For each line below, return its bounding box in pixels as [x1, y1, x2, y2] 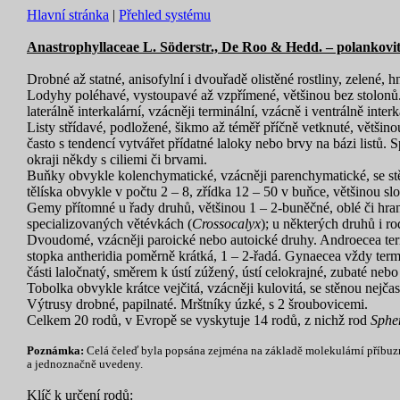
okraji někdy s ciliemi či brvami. [27, 152, 207, 167]
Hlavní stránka [27, 7, 109, 22]
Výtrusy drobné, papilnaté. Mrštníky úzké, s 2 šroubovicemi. [27, 296, 368, 312]
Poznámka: [27, 345, 87, 357]
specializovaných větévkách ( [27, 216, 192, 231]
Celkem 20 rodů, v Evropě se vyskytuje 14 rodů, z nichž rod [27, 312, 371, 328]
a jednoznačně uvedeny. [27, 358, 143, 371]
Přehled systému [119, 7, 211, 22]
